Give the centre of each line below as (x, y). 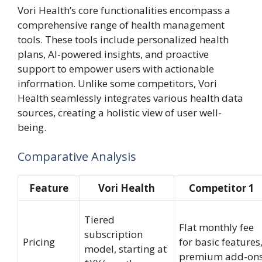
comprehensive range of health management (121, 25)
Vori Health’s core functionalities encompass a (124, 10)
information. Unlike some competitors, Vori (117, 83)
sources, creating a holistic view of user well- (120, 113)
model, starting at (125, 249)
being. (32, 127)
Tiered (99, 219)
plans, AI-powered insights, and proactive (113, 54)
